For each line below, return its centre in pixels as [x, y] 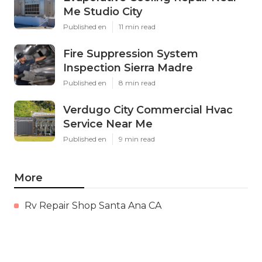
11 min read [137, 26]
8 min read [137, 82]
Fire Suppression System [131, 54]
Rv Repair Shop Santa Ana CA [93, 205]
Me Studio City [103, 11]
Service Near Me [108, 124]
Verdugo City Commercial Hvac [148, 110]
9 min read [137, 139]
